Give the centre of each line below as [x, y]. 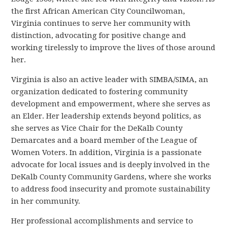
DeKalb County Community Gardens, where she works [111, 177]
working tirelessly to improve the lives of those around [113, 47]
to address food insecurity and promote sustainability [111, 189]
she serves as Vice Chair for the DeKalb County [97, 128]
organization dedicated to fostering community [100, 91]
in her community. [46, 201]
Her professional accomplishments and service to [102, 221]
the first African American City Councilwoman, [98, 11]
